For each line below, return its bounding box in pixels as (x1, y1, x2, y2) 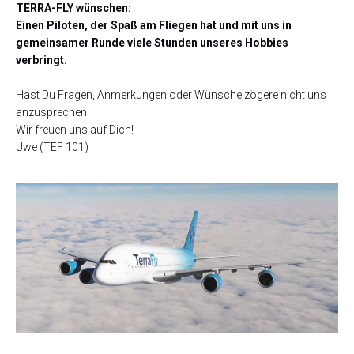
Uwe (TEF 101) (16, 140, 88, 153)
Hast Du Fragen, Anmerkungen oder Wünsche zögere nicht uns (16, 88, 326, 101)
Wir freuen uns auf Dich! (16, 122, 134, 136)
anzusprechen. (16, 105, 89, 119)
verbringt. (16, 53, 67, 66)
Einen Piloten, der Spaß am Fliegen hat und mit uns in (16, 18, 292, 32)
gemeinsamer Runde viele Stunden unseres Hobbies (16, 36, 288, 49)
